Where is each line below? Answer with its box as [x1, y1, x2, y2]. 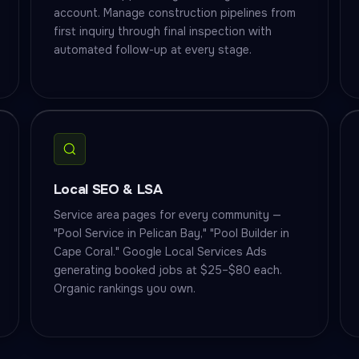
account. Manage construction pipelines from [53, 6, 296, 20]
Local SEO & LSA [53, 181, 163, 198]
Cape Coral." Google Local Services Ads [53, 244, 267, 259]
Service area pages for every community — [53, 208, 281, 222]
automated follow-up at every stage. [53, 42, 252, 57]
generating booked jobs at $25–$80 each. [53, 263, 282, 277]
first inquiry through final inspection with [53, 24, 272, 38]
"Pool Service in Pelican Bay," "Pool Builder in [53, 226, 289, 240]
